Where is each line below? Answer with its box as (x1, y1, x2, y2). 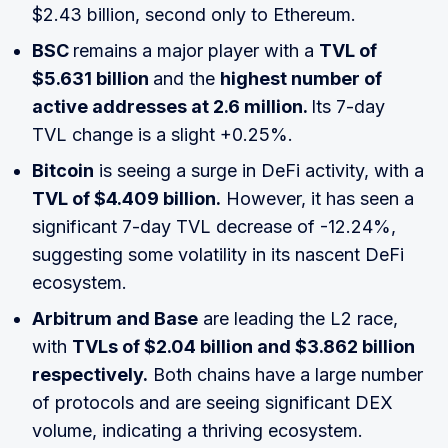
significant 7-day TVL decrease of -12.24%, (32, 216, 396, 238)
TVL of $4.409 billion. (32, 188, 221, 210)
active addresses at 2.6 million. (32, 96, 311, 118)
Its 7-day (311, 96, 385, 118)
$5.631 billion (32, 68, 153, 90)
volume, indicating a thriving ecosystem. (32, 420, 363, 442)
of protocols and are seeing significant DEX (32, 392, 393, 414)
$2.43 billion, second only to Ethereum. (32, 4, 356, 26)
